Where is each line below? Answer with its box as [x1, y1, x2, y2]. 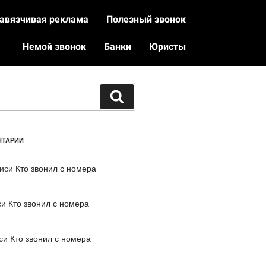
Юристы [149, 41, 186, 52]
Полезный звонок [106, 14, 186, 25]
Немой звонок [23, 41, 87, 52]
